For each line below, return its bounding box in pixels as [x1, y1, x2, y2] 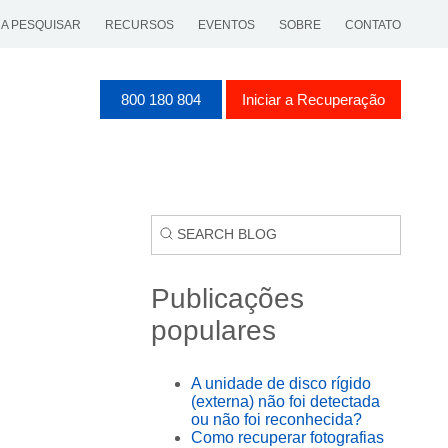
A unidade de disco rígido [191, 374, 371, 392]
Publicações [151, 282, 304, 314]
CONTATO [345, 18, 401, 32]
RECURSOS [105, 18, 174, 32]
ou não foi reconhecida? [191, 410, 362, 428]
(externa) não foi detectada [191, 392, 380, 410]
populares [151, 314, 276, 346]
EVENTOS [198, 18, 255, 32]
